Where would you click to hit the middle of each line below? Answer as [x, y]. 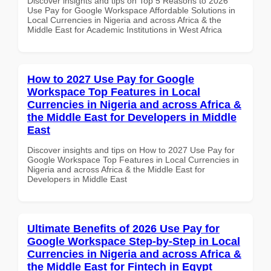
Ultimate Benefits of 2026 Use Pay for [123, 228]
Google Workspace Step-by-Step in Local [134, 241]
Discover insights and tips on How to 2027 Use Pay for [131, 150]
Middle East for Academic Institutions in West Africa [125, 29]
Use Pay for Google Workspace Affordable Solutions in [131, 10]
